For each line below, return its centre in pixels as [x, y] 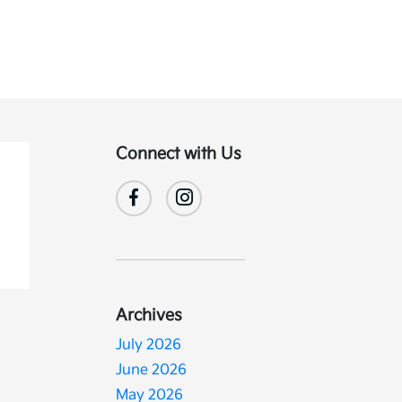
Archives [149, 315]
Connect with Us [179, 154]
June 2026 [152, 370]
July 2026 [149, 345]
